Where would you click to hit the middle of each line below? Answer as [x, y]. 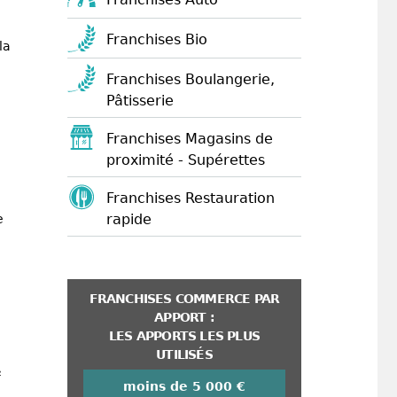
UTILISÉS [184, 354]
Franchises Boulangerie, [191, 79]
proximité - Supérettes [186, 160]
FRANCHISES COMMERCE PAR [184, 299]
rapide [129, 219]
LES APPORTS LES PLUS [184, 336]
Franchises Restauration [191, 198]
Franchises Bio [157, 39]
